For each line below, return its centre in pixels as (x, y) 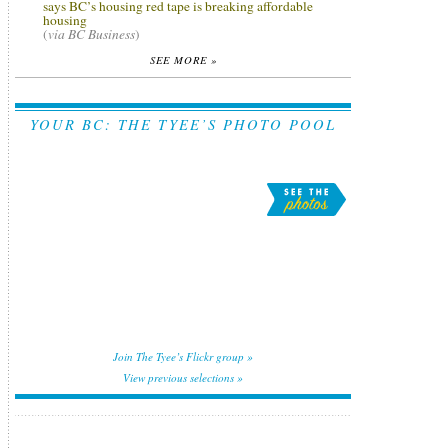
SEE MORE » (183, 59)
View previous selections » (183, 378)
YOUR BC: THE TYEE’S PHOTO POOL (183, 124)
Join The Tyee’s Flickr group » (183, 357)
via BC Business (91, 33)
